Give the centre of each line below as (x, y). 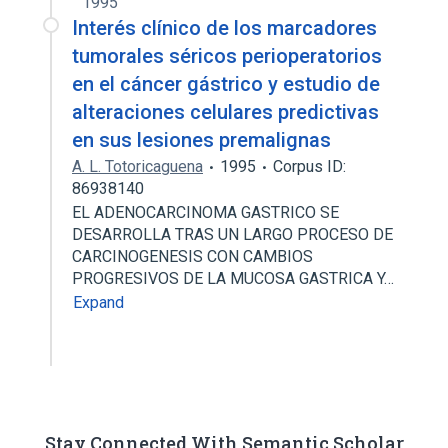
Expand (98, 302)
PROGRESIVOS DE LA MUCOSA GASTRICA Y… (235, 278)
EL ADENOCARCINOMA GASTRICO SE (205, 212)
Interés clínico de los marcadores (224, 28)
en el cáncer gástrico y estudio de (226, 84)
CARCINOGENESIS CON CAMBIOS (192, 256)
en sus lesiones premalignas (201, 140)
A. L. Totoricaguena (137, 166)
